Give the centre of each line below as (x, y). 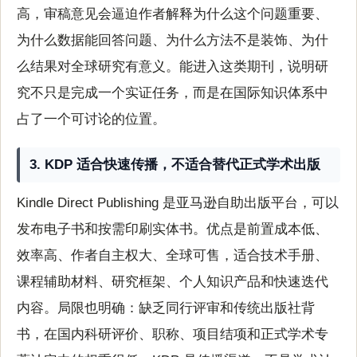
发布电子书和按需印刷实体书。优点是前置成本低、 (173, 229)
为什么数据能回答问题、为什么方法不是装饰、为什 (173, 40)
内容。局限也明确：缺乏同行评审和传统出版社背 (166, 308)
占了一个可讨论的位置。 (91, 119)
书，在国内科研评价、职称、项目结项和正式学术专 (173, 335)
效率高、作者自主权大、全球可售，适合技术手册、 (173, 256)
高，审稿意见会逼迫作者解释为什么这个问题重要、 (173, 14)
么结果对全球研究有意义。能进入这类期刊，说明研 (173, 66)
